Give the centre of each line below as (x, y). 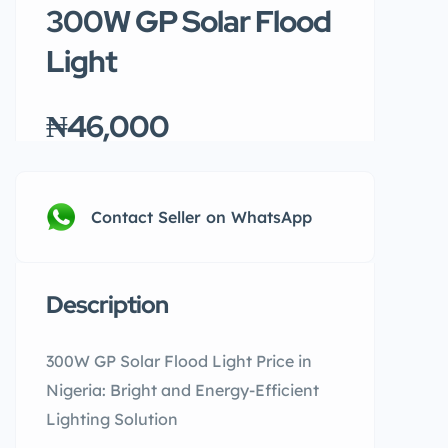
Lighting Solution (112, 419)
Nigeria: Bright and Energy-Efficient (182, 390)
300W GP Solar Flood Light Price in (179, 361)
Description (107, 304)
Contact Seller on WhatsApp (201, 217)
